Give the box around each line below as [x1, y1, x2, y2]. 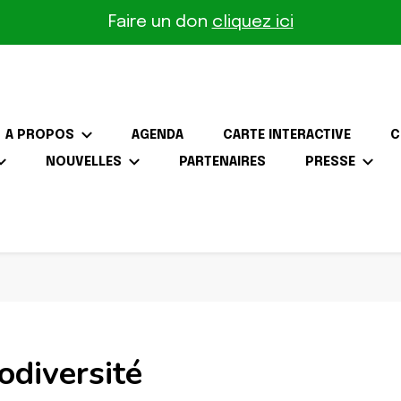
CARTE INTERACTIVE [223, 128, 352, 141]
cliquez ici [211, 13, 294, 30]
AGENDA [132, 128, 184, 141]
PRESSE [304, 155, 355, 168]
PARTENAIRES [178, 155, 266, 168]
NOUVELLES [45, 155, 122, 168]
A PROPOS [5, 128, 75, 141]
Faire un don [107, 13, 208, 30]
